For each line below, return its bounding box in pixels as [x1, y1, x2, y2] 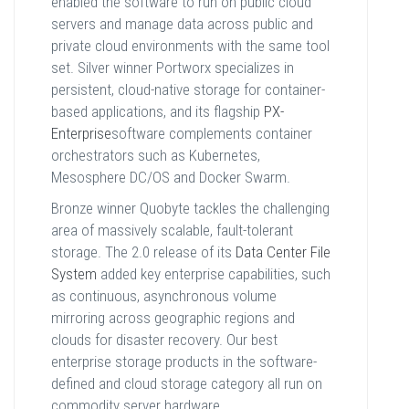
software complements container [111, 124, 312, 143]
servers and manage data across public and [51, 15, 313, 34]
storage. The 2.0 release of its [51, 243, 236, 262]
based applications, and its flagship [51, 102, 264, 121]
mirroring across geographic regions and [51, 309, 295, 328]
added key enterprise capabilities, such [97, 265, 330, 284]
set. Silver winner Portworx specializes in [51, 58, 294, 78]
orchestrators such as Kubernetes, [51, 146, 260, 165]
